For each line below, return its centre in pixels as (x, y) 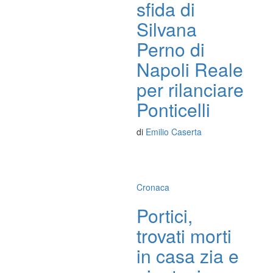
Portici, (165, 215)
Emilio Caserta (174, 131)
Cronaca (153, 187)
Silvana (167, 29)
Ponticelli (173, 109)
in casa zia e (188, 255)
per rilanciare (190, 89)
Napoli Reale (190, 69)
